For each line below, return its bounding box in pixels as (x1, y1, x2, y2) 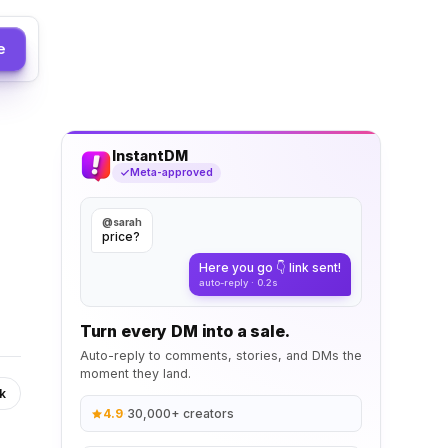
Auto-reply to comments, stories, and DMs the (79, 348, 362, 363)
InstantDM (111, 147, 188, 164)
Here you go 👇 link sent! (198, 260, 341, 275)
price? (101, 229, 140, 244)
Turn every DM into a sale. (79, 321, 290, 341)
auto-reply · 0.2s (198, 277, 278, 288)
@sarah (101, 216, 142, 228)
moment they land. (79, 366, 191, 381)
